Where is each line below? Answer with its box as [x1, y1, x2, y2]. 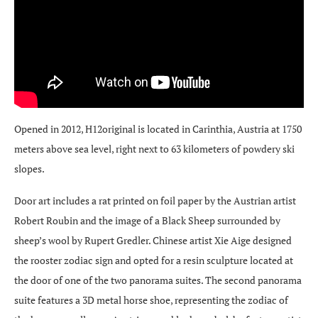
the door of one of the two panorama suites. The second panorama [14, 273, 302, 287]
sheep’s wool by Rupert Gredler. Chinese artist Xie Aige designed [14, 234, 292, 248]
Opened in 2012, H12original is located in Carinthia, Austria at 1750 [14, 122, 302, 136]
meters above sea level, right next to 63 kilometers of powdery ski [14, 142, 295, 156]
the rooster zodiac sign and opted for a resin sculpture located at [14, 253, 293, 268]
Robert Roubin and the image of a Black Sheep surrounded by [14, 214, 280, 228]
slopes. [14, 162, 45, 176]
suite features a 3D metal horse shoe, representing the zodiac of [14, 293, 288, 307]
